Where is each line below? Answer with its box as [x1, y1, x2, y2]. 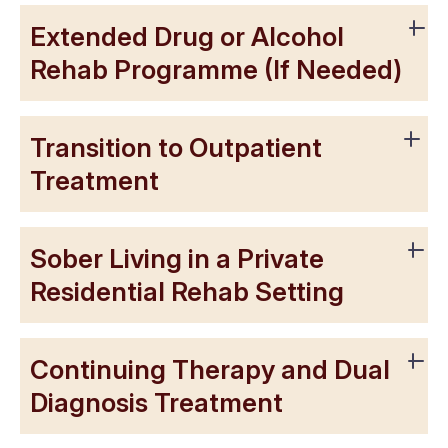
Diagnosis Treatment [30, 387, 283, 419]
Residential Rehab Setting [30, 276, 344, 308]
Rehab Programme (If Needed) [30, 54, 402, 86]
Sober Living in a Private [30, 243, 324, 275]
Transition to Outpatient [30, 132, 322, 164]
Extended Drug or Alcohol [30, 21, 344, 53]
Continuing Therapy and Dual [30, 354, 390, 386]
